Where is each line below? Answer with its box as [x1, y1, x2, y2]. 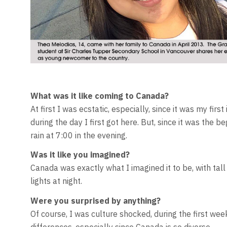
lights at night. [30, 176, 82, 186]
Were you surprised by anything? [30, 195, 161, 206]
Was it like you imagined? [30, 149, 130, 160]
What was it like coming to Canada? [30, 90, 169, 101]
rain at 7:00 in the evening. [30, 130, 127, 140]
